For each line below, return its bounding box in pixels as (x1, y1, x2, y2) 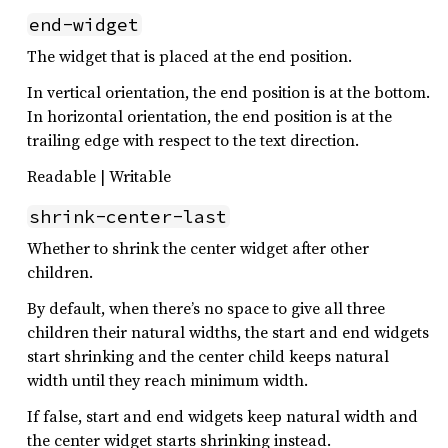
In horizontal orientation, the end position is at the (27, 105, 392, 127)
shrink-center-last (29, 205, 228, 228)
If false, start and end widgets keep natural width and (27, 405, 418, 427)
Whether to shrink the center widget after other (27, 237, 369, 259)
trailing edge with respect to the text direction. (27, 129, 359, 151)
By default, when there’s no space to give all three (27, 297, 385, 319)
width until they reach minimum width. (27, 369, 308, 391)
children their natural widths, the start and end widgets (27, 321, 429, 343)
